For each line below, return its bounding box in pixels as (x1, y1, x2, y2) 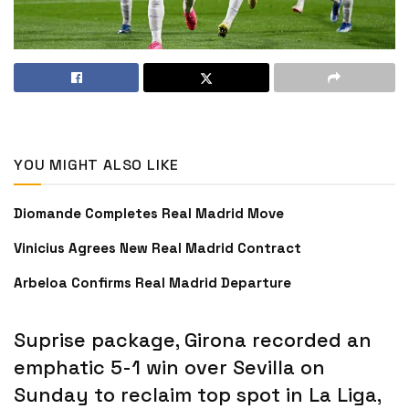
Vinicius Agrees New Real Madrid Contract (14, 238, 301, 257)
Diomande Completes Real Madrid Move (14, 204, 284, 222)
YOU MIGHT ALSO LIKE (14, 154, 180, 174)
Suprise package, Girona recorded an (14, 328, 372, 353)
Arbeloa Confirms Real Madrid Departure (14, 273, 291, 291)
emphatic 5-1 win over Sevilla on (14, 355, 325, 381)
